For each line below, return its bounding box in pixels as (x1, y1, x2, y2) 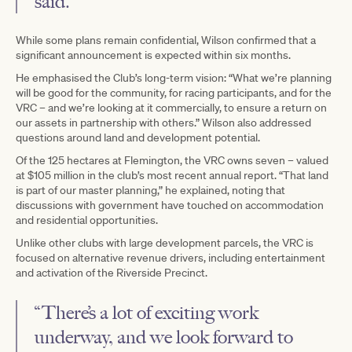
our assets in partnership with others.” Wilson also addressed (16, 115, 311, 130)
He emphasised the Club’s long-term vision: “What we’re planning (16, 70, 332, 85)
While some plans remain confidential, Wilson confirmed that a (16, 32, 316, 47)
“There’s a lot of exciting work (35, 300, 258, 324)
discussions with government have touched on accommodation (16, 197, 324, 212)
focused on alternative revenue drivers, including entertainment (16, 250, 325, 265)
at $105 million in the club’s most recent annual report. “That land (16, 167, 328, 182)
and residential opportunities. (16, 212, 158, 227)
